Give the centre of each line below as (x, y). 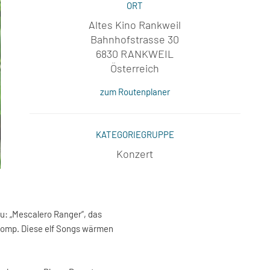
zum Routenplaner (135, 92)
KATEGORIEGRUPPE (135, 134)
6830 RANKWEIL (135, 54)
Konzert (135, 154)
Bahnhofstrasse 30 (135, 39)
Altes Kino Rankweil (135, 25)
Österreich (135, 68)
